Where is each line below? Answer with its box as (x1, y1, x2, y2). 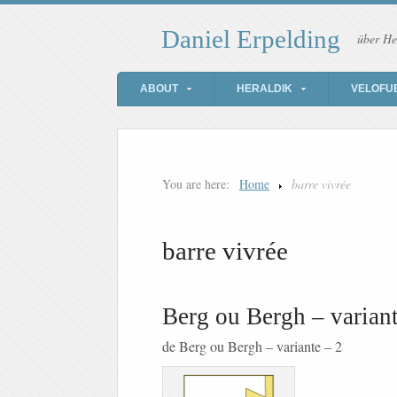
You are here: (162, 175, 230, 193)
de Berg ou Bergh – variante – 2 (162, 337, 342, 356)
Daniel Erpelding (161, 25, 340, 54)
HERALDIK (237, 82, 292, 96)
